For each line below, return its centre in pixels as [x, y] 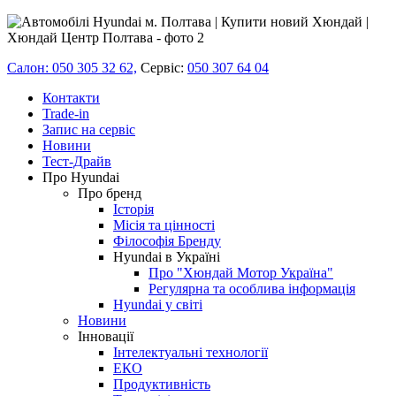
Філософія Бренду [167, 241]
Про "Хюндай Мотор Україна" [241, 273]
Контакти [71, 98]
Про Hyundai [81, 177]
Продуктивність [162, 384]
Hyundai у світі [158, 305]
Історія [133, 209]
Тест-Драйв [77, 161]
